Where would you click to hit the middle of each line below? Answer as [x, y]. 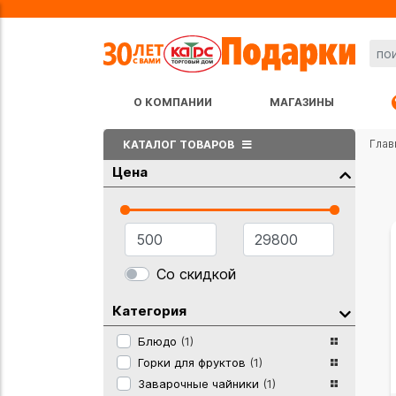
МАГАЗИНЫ [302, 102]
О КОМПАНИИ [173, 102]
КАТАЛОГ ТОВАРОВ [180, 144]
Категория [149, 310]
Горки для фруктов [194, 362]
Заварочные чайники [200, 383]
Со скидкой [196, 274]
